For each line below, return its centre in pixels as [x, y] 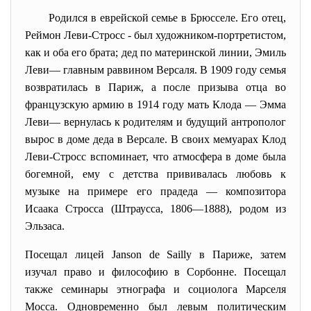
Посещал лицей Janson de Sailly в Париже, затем [155, 254]
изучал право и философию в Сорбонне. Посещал [155, 272]
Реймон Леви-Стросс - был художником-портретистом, [155, 35]
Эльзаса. [45, 226]
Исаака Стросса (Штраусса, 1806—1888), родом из [155, 209]
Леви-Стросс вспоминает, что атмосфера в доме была [155, 157]
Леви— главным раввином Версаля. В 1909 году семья [155, 70]
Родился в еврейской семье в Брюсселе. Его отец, [168, 18]
